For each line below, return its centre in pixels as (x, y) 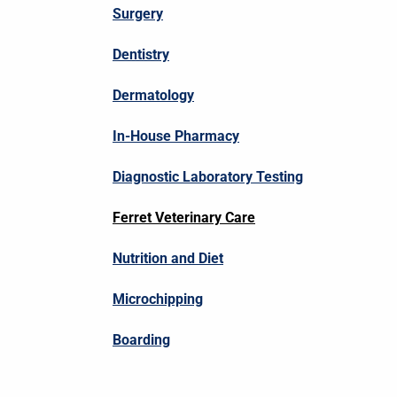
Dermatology (153, 96)
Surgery (138, 14)
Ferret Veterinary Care (184, 218)
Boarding (141, 340)
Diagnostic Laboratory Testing (208, 177)
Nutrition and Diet (168, 259)
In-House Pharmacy (176, 136)
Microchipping (158, 300)
